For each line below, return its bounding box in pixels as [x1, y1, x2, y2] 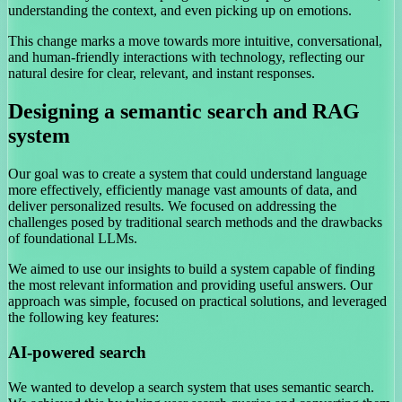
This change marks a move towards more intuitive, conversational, [8, 33, 382, 49]
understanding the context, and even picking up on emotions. [8, 3, 352, 19]
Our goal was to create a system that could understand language [8, 166, 367, 182]
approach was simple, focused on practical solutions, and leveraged [8, 293, 387, 310]
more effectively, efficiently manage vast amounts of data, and [8, 182, 357, 198]
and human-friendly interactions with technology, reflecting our [8, 49, 364, 66]
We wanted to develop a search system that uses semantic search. [8, 379, 374, 395]
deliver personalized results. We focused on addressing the [8, 198, 336, 214]
